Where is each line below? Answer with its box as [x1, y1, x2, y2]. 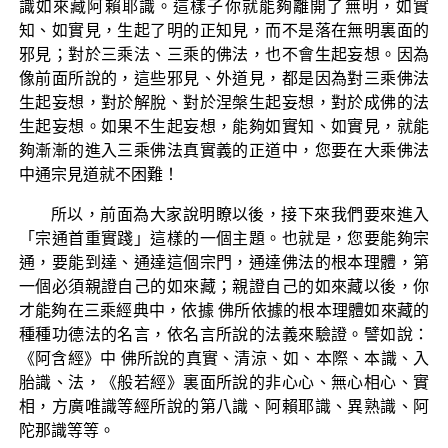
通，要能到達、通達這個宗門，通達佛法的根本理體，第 [18, 253, 430, 271]
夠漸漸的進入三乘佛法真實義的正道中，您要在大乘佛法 [18, 141, 430, 159]
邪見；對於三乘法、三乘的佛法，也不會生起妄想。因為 [18, 45, 430, 63]
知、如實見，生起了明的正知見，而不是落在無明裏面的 [18, 21, 430, 39]
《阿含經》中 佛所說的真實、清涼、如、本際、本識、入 [18, 349, 430, 367]
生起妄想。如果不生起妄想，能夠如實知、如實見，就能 [18, 117, 430, 135]
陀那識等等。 [18, 421, 115, 439]
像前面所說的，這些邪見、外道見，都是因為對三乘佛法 [18, 69, 430, 87]
